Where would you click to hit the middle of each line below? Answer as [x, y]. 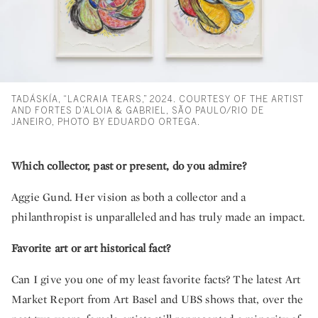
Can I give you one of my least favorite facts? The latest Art [156, 280]
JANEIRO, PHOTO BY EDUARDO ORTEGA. [106, 122]
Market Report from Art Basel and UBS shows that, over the [158, 300]
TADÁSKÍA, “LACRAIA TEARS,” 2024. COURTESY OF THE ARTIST [158, 100]
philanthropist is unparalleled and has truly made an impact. [158, 217]
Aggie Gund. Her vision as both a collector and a [129, 197]
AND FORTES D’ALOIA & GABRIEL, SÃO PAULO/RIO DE [138, 111]
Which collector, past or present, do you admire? [129, 166]
